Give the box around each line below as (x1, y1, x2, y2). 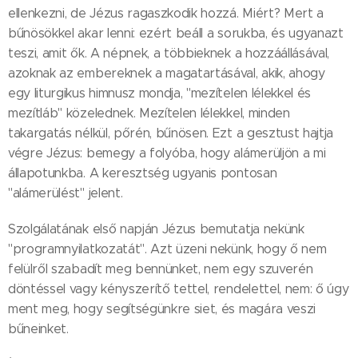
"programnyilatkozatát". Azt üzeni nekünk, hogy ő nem (8, 241, 327, 257)
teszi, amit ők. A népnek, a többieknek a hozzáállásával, (8, 46, 330, 62)
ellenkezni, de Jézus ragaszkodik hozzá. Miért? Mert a (8, 6, 324, 22)
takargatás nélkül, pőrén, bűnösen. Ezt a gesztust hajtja (8, 125, 334, 141)
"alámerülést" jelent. (8, 185, 123, 201)
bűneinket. (8, 321, 69, 337)
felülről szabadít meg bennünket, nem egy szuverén (8, 261, 313, 277)
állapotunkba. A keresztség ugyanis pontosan (8, 165, 277, 181)
